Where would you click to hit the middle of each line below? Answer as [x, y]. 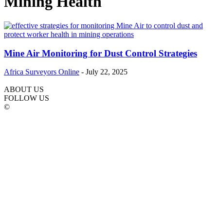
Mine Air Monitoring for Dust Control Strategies [100, 53]
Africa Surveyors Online [42, 72]
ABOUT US [24, 90]
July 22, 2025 [107, 72]
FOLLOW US [27, 98]
